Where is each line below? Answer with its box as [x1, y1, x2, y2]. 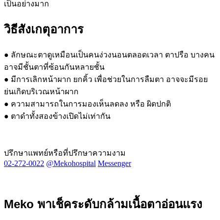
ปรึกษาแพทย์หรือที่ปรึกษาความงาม [4, 148, 126, 157]
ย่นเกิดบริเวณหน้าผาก [4, 87, 79, 96]
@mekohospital [46, 159, 96, 167]
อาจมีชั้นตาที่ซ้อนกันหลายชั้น [4, 62, 105, 71]
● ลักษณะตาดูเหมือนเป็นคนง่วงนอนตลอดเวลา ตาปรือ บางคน [4, 50, 215, 59]
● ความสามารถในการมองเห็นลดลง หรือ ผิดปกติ [4, 99, 171, 108]
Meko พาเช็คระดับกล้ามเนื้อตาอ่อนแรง [4, 197, 202, 211]
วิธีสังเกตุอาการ [4, 22, 83, 36]
